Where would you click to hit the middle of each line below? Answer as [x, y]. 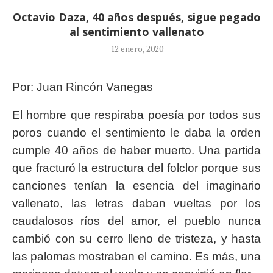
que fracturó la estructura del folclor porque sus [136, 168]
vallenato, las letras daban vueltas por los [136, 204]
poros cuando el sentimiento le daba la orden [136, 133]
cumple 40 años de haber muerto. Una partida [136, 151]
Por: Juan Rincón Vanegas [83, 87]
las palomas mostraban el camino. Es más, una [136, 257]
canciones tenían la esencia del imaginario [136, 186]
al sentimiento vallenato [136, 32]
